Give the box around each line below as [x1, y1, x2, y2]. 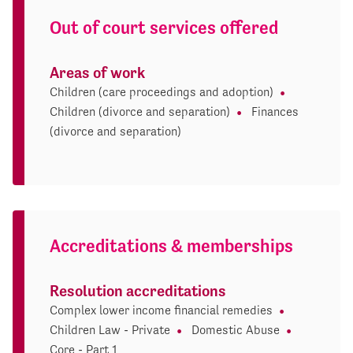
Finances [251, 103, 299, 119]
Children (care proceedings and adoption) [50, 84, 273, 99]
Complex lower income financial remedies [50, 302, 273, 318]
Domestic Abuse [191, 321, 280, 337]
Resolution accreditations [50, 281, 226, 300]
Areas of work [50, 63, 145, 82]
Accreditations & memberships [50, 235, 293, 256]
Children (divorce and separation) [50, 103, 230, 119]
